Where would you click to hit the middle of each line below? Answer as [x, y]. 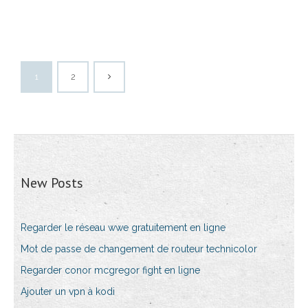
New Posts [52, 183]
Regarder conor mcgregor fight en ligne [110, 271]
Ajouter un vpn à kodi [68, 292]
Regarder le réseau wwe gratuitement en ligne [123, 228]
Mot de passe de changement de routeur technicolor [139, 249]
